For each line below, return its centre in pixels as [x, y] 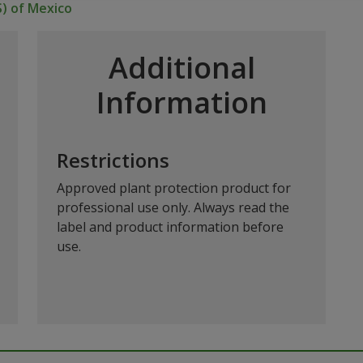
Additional [181, 68]
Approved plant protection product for [174, 188]
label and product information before [170, 227]
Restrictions [113, 160]
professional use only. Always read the [173, 207]
